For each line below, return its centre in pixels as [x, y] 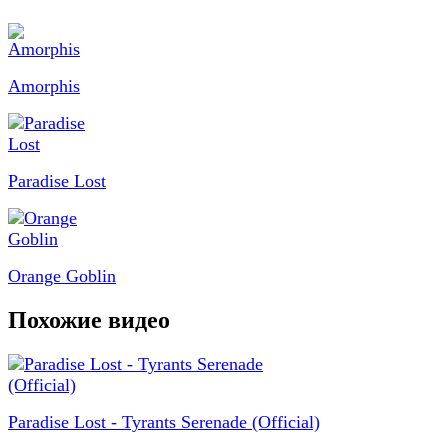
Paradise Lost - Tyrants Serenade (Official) [164, 421]
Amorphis [44, 85]
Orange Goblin [62, 275]
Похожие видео [89, 319]
